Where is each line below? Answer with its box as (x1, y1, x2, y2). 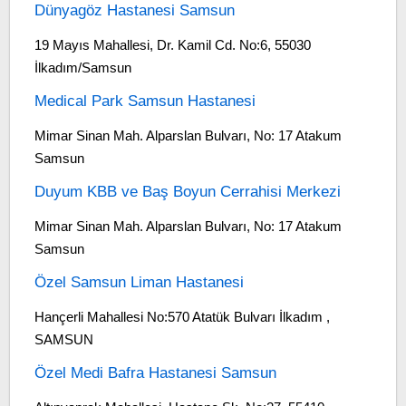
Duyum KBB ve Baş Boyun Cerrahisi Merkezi (34, 183, 341, 200)
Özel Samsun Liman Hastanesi (34, 274, 244, 291)
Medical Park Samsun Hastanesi (34, 92, 256, 110)
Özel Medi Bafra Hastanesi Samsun (34, 364, 276, 382)
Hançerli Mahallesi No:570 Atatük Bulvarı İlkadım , (34, 309, 330, 324)
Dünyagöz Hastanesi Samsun (34, 2, 235, 19)
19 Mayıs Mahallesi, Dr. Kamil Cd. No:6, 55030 (34, 37, 311, 53)
